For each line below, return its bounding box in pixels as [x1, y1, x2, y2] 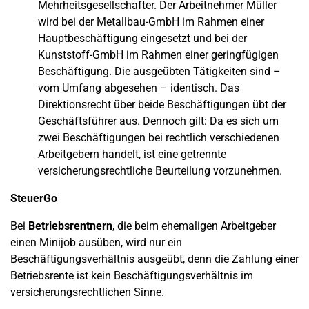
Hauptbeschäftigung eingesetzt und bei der [38, 32, 247, 45]
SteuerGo [10, 192, 57, 205]
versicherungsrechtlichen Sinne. [10, 286, 164, 299]
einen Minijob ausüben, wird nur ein [10, 236, 182, 249]
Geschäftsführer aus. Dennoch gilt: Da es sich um [38, 114, 279, 128]
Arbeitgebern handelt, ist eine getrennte [38, 148, 226, 161]
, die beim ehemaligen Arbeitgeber [112, 219, 276, 232]
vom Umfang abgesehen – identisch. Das [38, 81, 239, 94]
